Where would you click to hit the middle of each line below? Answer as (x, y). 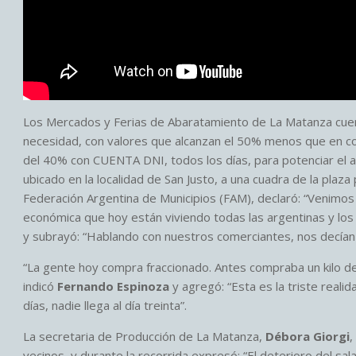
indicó (40, 286)
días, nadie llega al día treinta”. (105, 305)
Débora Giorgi (308, 336)
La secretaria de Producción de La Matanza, (144, 336)
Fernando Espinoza (113, 286)
